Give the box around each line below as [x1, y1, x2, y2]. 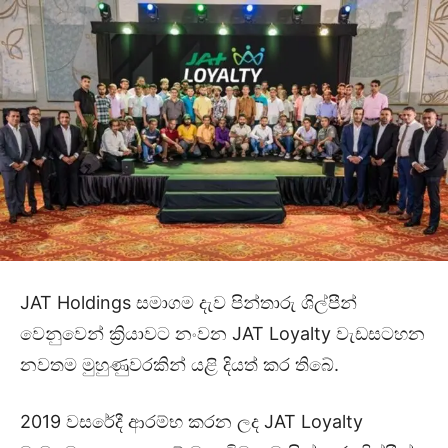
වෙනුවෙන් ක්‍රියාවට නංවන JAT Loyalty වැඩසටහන [20, 322, 425, 344]
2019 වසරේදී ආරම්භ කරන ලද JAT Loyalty [20, 410, 363, 432]
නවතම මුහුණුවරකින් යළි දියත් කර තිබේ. [20, 353, 339, 375]
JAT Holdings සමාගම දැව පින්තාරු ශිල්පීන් [20, 291, 357, 313]
